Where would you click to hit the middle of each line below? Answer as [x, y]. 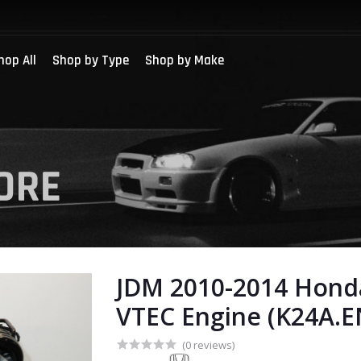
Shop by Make [185, 60]
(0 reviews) [209, 345]
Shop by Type [91, 60]
